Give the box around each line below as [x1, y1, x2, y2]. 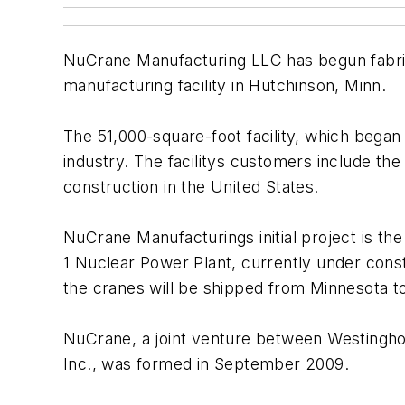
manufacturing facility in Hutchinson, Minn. [63, 76, 387, 95]
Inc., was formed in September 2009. [63, 354, 349, 373]
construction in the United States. [63, 177, 319, 196]
